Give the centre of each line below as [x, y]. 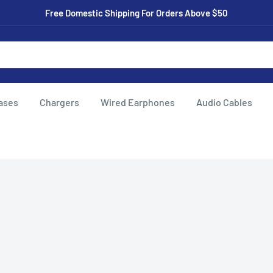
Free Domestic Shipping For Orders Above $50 [136, 13]
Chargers [59, 102]
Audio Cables [224, 102]
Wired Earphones [138, 102]
